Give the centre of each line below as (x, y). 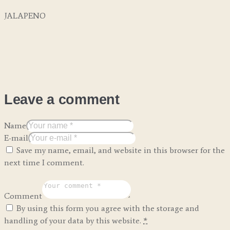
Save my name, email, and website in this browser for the (121, 150)
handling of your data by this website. (74, 220)
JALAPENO (25, 16)
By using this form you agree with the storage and (108, 208)
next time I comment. (44, 163)
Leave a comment (62, 100)
